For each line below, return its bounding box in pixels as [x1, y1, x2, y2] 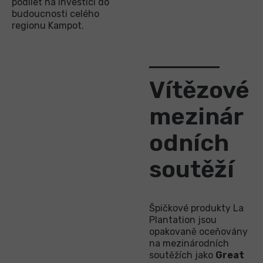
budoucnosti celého [12, 8, 99, 20]
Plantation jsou [149, 214, 217, 225]
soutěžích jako [149, 249, 215, 261]
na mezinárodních [149, 237, 229, 249]
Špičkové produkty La [149, 202, 244, 214]
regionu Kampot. [12, 20, 84, 32]
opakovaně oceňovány [149, 225, 248, 237]
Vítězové [149, 76, 249, 104]
